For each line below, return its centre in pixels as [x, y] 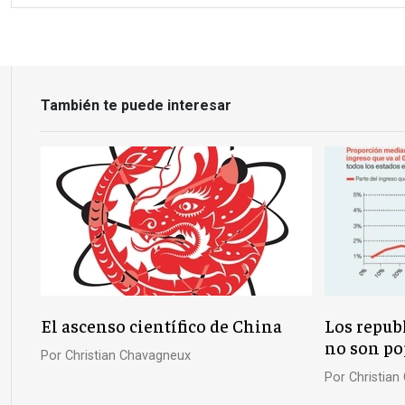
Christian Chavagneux [128, 355]
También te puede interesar [136, 105]
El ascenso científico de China [161, 326]
